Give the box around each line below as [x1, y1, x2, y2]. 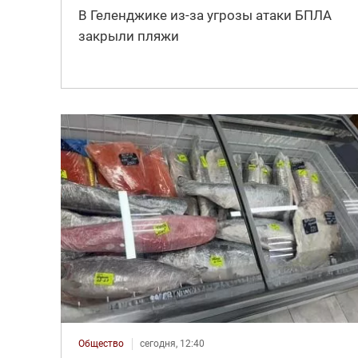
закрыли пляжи [78, 28, 179, 44]
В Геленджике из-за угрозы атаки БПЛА [78, 7, 332, 23]
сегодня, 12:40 [139, 338, 205, 350]
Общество [78, 338, 124, 350]
